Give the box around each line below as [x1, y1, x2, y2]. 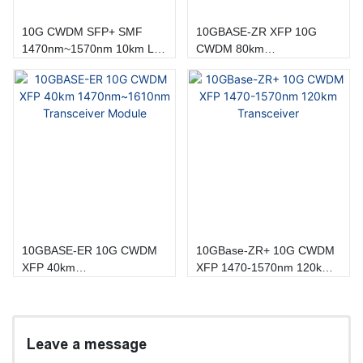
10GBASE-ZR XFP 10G [195, 24, 317, 38]
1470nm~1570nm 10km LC [22, 41, 162, 55]
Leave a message [27, 335, 147, 352]
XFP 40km [22, 261, 75, 275]
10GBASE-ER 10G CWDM [22, 244, 157, 258]
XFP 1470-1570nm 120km [195, 261, 331, 275]
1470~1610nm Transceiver [195, 58, 334, 72]
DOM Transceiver [22, 58, 112, 72]
